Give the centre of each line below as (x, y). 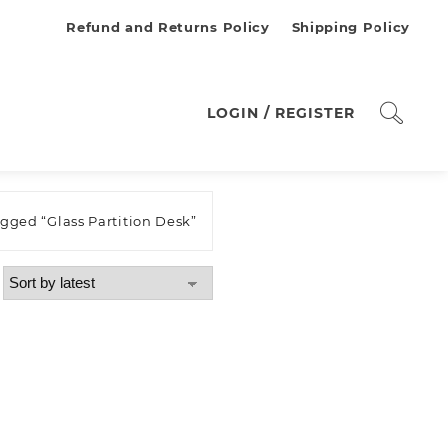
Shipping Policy (350, 27)
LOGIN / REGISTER (281, 112)
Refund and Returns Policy (168, 27)
